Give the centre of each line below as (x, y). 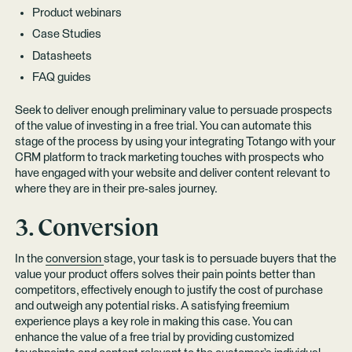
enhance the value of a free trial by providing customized (154, 338)
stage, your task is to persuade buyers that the (220, 259)
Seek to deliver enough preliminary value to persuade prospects (173, 111)
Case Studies (66, 35)
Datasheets (62, 56)
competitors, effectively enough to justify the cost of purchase (169, 291)
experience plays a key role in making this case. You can (153, 322)
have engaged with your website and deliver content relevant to (172, 174)
